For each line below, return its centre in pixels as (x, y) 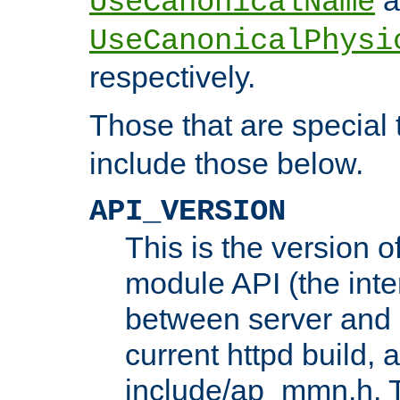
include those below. (226, 163)
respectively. (172, 76)
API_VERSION (187, 211)
